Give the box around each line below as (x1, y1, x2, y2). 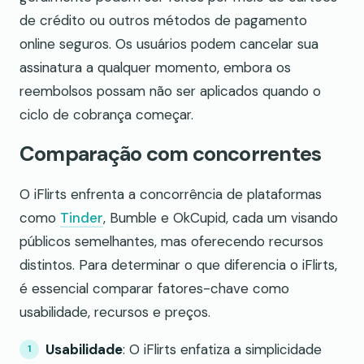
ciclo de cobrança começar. (19, 106, 193, 124)
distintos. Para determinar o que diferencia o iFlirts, (19, 255, 337, 274)
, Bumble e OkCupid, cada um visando (103, 208, 338, 227)
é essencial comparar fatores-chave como (19, 279, 289, 297)
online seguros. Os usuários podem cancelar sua (19, 35, 318, 54)
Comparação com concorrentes (19, 141, 322, 168)
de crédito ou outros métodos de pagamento (19, 11, 307, 30)
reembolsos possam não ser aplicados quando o (19, 82, 321, 101)
